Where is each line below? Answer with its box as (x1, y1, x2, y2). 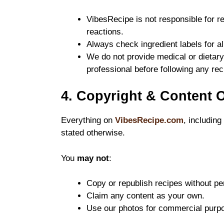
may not (77, 153, 109, 163)
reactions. (86, 26, 123, 36)
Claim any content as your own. (86, 191, 204, 201)
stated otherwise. (61, 128, 125, 138)
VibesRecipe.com (115, 115, 183, 125)
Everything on (61, 115, 115, 125)
